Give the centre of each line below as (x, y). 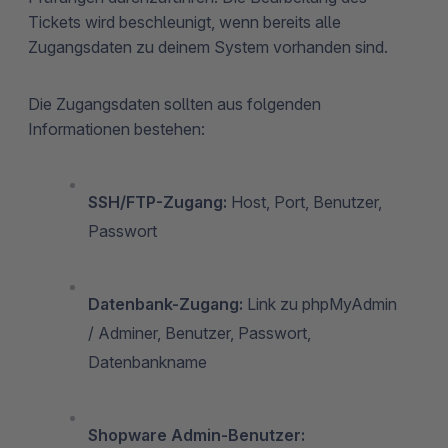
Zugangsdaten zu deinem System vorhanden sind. (208, 46)
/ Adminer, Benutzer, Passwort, (199, 332)
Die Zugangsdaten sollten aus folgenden (174, 103)
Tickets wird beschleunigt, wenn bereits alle (184, 21)
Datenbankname (147, 361)
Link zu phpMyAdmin (320, 303)
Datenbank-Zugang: (165, 303)
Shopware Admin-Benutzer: (196, 434)
